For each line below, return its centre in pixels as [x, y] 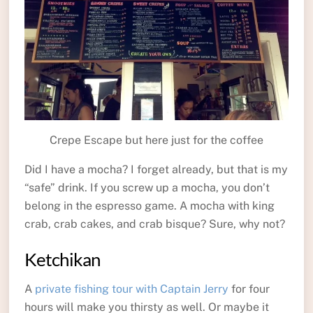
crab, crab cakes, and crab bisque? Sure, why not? [154, 224]
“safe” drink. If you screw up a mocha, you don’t [147, 187]
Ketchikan [62, 259]
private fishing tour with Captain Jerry [131, 289]
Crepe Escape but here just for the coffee [156, 140]
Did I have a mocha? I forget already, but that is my [156, 169]
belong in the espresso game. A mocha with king [149, 205]
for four [249, 289]
